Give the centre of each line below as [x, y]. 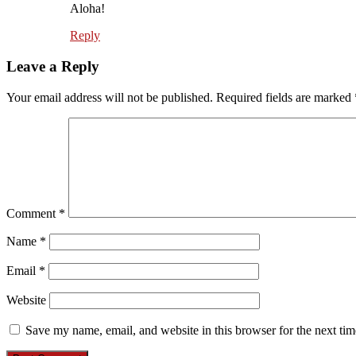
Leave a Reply [53, 67]
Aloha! [87, 9]
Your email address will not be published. [110, 97]
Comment [33, 213]
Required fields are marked [285, 97]
